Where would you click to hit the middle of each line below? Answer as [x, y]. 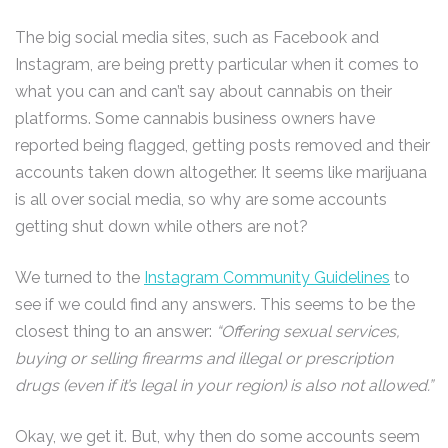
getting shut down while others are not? [161, 226]
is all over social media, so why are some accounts [201, 199]
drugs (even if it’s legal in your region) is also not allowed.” [224, 385]
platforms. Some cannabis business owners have [195, 118]
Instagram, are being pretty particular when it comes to [217, 64]
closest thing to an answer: [115, 331]
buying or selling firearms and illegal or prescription [204, 358]
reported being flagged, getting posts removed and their [222, 145]
